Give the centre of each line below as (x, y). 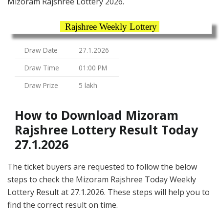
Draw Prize (41, 86)
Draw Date (41, 50)
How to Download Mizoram (97, 115)
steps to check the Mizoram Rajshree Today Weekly (102, 180)
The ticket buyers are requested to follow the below (102, 167)
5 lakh (88, 86)
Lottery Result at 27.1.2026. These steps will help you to (109, 192)
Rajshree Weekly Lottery (109, 27)
